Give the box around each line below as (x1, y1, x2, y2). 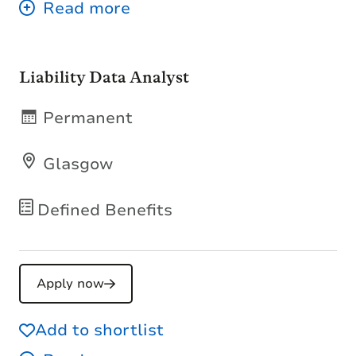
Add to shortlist (35, 319, 164, 341)
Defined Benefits (37, 199, 172, 221)
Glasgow (43, 153, 113, 175)
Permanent (43, 106, 133, 129)
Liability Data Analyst (19, 67, 189, 87)
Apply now (37, 274, 104, 292)
